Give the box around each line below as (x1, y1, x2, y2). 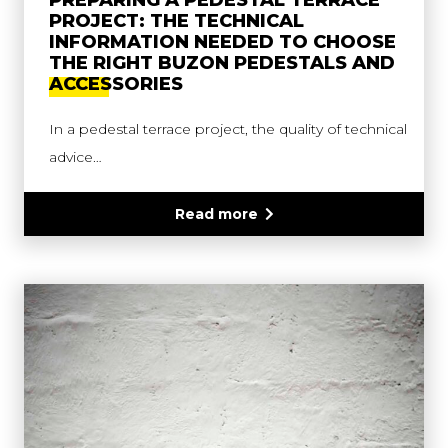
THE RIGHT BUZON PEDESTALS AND (49, 52, 395, 75)
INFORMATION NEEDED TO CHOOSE (49, 31, 396, 54)
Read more (174, 205, 258, 224)
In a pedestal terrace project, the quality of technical (49, 120, 407, 139)
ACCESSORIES (49, 73, 183, 96)
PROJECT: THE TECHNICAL (49, 10, 304, 33)
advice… (49, 148, 102, 167)
